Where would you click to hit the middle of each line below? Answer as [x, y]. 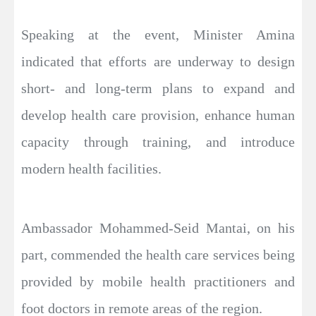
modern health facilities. [91, 168]
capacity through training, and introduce [158, 141]
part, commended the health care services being [158, 254]
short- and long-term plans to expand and [158, 88]
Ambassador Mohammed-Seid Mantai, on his [158, 227]
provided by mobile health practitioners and [158, 281]
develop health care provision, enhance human [158, 115]
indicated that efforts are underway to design [158, 61]
